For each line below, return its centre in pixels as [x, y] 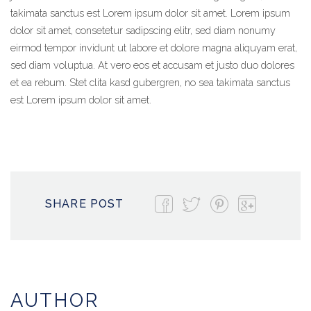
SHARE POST [85, 203]
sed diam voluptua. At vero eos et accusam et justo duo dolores [152, 65]
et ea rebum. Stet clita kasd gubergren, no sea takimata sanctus [150, 82]
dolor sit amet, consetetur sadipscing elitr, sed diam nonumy [143, 30]
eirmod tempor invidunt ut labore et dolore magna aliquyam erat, [154, 48]
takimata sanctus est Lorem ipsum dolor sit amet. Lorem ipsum [150, 13]
